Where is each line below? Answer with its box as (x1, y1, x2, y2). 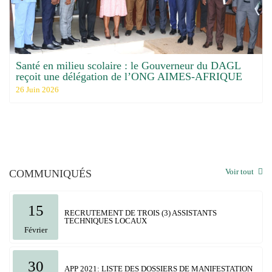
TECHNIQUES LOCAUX (64, 216, 147, 226)
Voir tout (225, 166, 256, 176)
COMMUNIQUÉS (9, 167, 92, 180)
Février (24, 225, 47, 234)
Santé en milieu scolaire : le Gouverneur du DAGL (16, 59, 240, 72)
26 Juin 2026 (16, 84, 59, 94)
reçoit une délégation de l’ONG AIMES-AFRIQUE (16, 70, 242, 83)
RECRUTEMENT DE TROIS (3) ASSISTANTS (64, 208, 217, 218)
